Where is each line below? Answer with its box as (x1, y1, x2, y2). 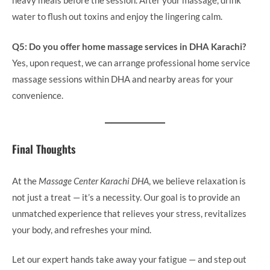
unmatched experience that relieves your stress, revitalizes (12, 207, 246, 219)
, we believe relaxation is (149, 175, 246, 186)
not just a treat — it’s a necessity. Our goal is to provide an (12, 191, 240, 202)
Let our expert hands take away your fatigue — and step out (12, 254, 246, 265)
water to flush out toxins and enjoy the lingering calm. (12, 11, 222, 22)
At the (12, 175, 39, 186)
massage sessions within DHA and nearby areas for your (12, 73, 233, 84)
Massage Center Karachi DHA (39, 175, 149, 186)
